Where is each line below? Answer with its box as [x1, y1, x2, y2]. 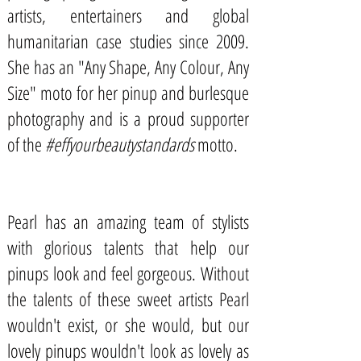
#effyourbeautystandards [45, 131, 194, 157]
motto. [194, 131, 238, 157]
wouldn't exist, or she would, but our [7, 312, 249, 338]
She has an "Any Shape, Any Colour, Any [7, 54, 249, 80]
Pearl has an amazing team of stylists [7, 209, 249, 234]
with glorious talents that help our [7, 234, 249, 260]
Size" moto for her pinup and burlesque [7, 80, 249, 106]
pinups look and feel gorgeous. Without [7, 260, 249, 286]
